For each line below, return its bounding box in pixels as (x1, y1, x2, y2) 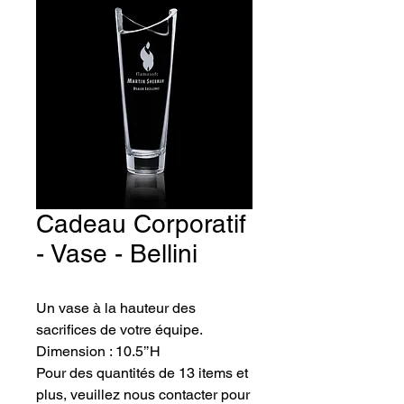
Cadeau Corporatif (36, 209, 246, 238)
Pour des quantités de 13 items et (36, 364, 248, 381)
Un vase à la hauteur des (36, 299, 196, 317)
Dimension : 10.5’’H (36, 343, 161, 360)
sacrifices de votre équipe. (36, 321, 202, 338)
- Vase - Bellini (36, 239, 197, 268)
